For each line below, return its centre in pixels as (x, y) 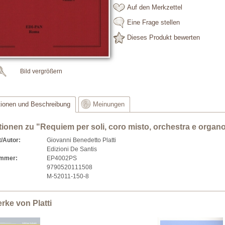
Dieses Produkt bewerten (163, 38)
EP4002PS (62, 158)
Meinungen (109, 104)
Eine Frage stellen (153, 23)
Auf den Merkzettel (155, 8)
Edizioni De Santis (72, 149)
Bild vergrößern (41, 71)
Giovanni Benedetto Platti (81, 140)
